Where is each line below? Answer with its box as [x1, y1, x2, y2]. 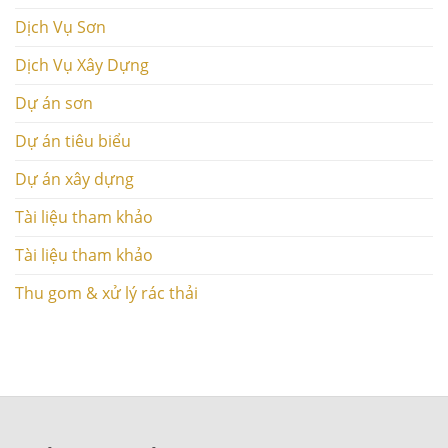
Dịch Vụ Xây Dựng [15, 53, 149, 76]
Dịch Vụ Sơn [15, 15, 106, 38]
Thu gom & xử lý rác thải [15, 281, 198, 304]
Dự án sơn [15, 91, 93, 114]
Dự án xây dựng [15, 167, 134, 190]
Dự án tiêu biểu [15, 129, 131, 152]
